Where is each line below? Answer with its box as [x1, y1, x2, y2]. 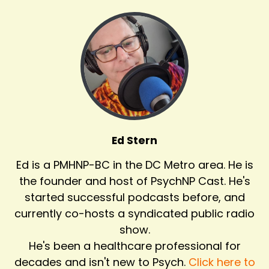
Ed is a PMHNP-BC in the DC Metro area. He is [16, 157, 253, 172]
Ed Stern [112, 133, 157, 148]
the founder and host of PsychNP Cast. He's [19, 173, 250, 189]
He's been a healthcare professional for [28, 238, 241, 253]
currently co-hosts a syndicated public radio [14, 205, 255, 221]
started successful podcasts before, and [24, 189, 245, 205]
